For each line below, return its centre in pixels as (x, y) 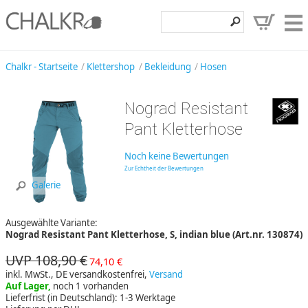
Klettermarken (262, 90)
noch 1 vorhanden (91, 286)
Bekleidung (167, 66)
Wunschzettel (265, 225)
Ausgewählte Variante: (52, 222)
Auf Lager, (29, 286)
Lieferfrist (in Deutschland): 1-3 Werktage (90, 297)
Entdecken (273, 117)
